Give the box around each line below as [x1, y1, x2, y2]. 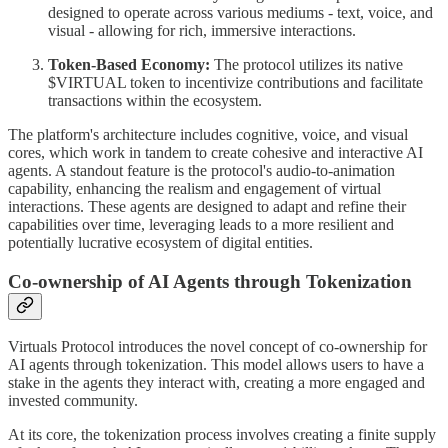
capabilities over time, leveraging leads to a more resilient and [8, 216, 394, 234]
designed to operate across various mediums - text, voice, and [48, 4, 433, 22]
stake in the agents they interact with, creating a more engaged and [8, 374, 425, 392]
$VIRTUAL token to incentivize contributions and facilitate [48, 74, 423, 92]
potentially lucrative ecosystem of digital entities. [8, 234, 313, 252]
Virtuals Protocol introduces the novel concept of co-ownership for [8, 338, 427, 356]
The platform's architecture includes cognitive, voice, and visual [8, 126, 408, 144]
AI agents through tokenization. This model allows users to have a [8, 356, 424, 374]
